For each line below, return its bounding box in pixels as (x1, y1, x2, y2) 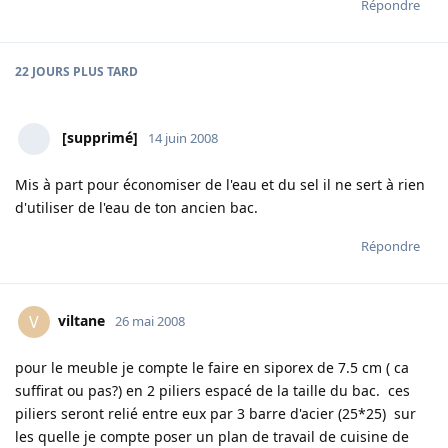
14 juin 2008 (148, 129, 218, 148)
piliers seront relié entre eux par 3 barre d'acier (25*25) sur (15, 404, 416, 424)
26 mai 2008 (115, 312, 185, 331)
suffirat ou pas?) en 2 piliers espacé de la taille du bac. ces (15, 381, 410, 401)
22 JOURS (15, 63, 70, 81)
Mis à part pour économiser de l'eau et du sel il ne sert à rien (15, 175, 425, 195)
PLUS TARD (70, 63, 138, 81)
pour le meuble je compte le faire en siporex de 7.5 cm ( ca (15, 358, 409, 378)
